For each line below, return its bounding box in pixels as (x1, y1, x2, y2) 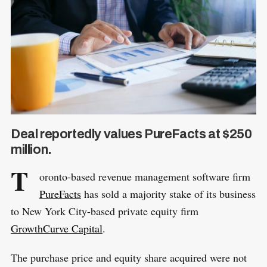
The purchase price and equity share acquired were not (10, 250, 247, 265)
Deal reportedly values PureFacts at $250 (10, 126, 252, 141)
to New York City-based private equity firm (10, 203, 198, 218)
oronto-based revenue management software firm (39, 169, 250, 184)
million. (10, 142, 52, 157)
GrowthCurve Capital (10, 221, 103, 235)
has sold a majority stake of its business (80, 186, 256, 201)
